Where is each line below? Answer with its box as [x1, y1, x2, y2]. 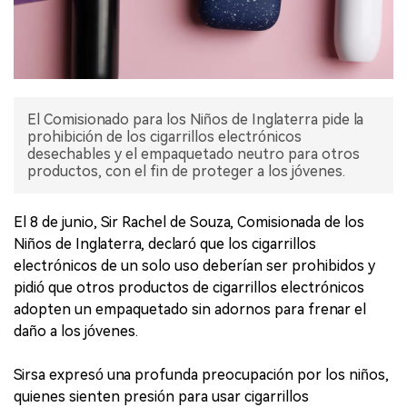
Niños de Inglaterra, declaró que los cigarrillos [14, 235, 316, 253]
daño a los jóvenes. [14, 323, 138, 341]
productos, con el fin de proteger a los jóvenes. [27, 163, 345, 181]
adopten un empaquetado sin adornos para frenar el [14, 301, 366, 319]
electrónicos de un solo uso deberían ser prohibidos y [14, 257, 375, 275]
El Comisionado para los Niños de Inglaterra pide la [27, 111, 363, 129]
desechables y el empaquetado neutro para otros [27, 145, 360, 164]
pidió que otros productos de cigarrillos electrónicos [14, 279, 364, 297]
